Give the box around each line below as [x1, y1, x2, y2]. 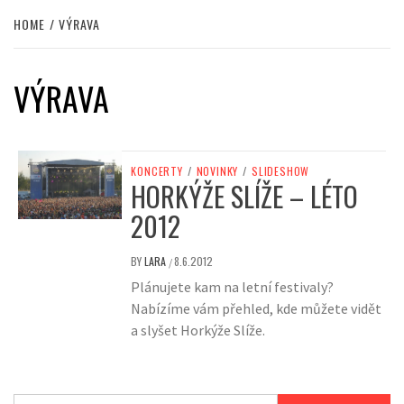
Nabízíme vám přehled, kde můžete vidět [131, 299, 382, 318]
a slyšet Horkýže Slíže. [131, 321, 266, 340]
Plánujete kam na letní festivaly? [131, 278, 335, 297]
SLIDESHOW [252, 163, 310, 179]
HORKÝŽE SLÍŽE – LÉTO [131, 176, 359, 217]
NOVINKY [196, 163, 239, 179]
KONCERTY [131, 163, 183, 179]
